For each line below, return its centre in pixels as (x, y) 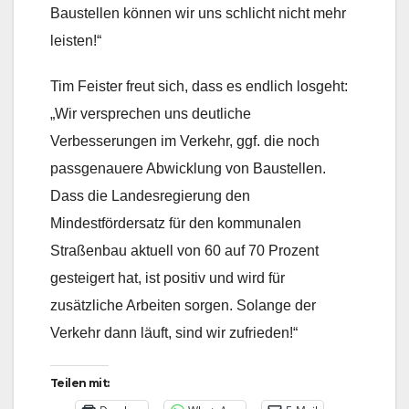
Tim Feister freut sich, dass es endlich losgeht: (199, 87)
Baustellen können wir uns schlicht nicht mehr (198, 14)
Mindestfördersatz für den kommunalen (176, 224)
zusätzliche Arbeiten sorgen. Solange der (183, 306)
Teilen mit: (80, 383)
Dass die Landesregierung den (150, 196)
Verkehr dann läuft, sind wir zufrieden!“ (174, 333)
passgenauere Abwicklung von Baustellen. (188, 169)
